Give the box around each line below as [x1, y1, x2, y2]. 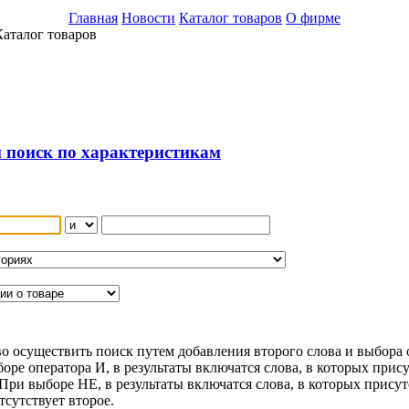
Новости [121, 10, 175, 26]
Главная [68, 10, 118, 26]
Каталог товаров [179, 10, 282, 26]
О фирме [286, 10, 341, 26]
